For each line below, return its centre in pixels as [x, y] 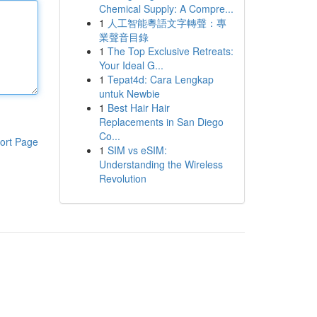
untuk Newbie [129, 93]
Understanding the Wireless [161, 164]
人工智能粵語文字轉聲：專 [167, 23]
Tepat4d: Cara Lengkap [160, 79]
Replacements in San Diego [161, 122]
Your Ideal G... [131, 65]
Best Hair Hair [138, 108]
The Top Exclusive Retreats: [170, 51]
